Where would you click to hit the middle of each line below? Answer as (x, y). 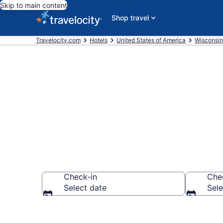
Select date (85, 188)
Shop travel (130, 18)
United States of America (151, 40)
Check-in (80, 177)
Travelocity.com (58, 40)
